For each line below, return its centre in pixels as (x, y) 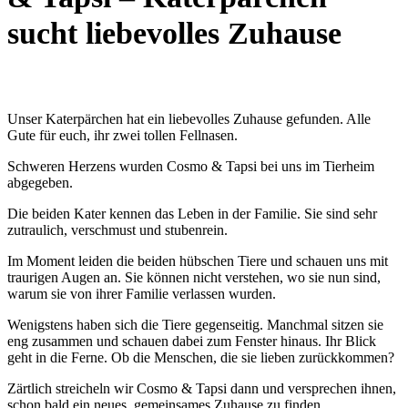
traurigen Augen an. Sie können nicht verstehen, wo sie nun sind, (194, 278)
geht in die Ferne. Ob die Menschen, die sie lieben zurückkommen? (201, 358)
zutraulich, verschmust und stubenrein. (117, 230)
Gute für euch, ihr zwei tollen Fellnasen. (122, 136)
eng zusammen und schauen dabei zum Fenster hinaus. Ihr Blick (192, 342)
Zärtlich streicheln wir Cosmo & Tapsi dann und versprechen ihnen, (202, 389)
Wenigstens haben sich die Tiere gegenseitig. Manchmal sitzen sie (195, 325)
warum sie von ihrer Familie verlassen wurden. (142, 294)
